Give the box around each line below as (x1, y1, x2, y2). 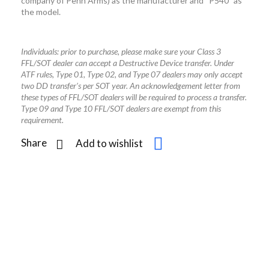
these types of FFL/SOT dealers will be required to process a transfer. (21, 92, 247, 103)
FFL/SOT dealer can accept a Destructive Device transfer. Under (21, 58, 234, 68)
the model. (21, 7, 61, 17)
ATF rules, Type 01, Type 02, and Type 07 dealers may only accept (21, 69, 243, 80)
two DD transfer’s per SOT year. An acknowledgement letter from (21, 80, 240, 91)
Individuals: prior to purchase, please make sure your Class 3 (21, 46, 221, 57)
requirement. (21, 115, 64, 125)
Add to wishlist (76, 137, 143, 150)
